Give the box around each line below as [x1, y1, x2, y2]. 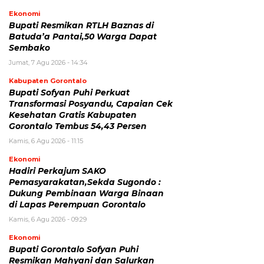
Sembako [9, 43, 50, 52]
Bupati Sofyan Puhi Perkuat [9, 88, 130, 97]
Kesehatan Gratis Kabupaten [9, 110, 137, 120]
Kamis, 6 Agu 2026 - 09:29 [9, 215, 87, 223]
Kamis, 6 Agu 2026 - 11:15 [9, 137, 83, 145]
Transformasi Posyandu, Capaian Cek [9, 99, 173, 108]
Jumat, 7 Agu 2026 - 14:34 [9, 58, 88, 67]
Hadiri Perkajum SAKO [9, 166, 106, 176]
